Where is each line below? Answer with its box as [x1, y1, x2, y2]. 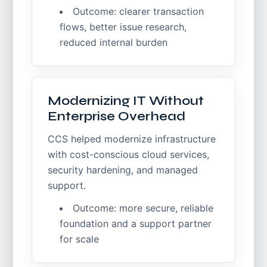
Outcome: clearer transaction [73, 5, 204, 17]
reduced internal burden [60, 36, 168, 48]
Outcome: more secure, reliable [73, 202, 214, 214]
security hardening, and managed [48, 164, 198, 176]
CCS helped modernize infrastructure [48, 133, 216, 145]
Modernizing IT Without [48, 93, 204, 108]
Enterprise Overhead [48, 108, 186, 124]
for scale [60, 233, 100, 245]
